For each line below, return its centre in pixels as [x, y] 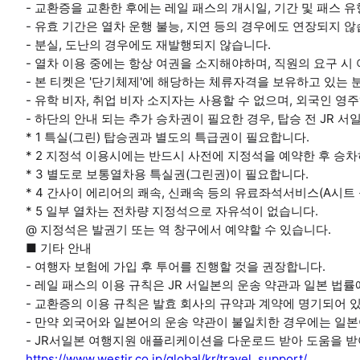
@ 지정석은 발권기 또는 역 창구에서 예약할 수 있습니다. [178, 229]
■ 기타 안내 [59, 248]
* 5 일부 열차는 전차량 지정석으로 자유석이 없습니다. [172, 211]
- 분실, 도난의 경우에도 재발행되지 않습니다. [148, 45]
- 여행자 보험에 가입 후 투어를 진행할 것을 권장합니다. [176, 266]
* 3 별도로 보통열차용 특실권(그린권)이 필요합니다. [167, 174]
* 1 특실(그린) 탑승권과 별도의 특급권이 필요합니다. [168, 137]
